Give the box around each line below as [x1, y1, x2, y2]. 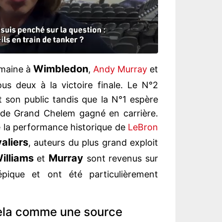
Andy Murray [93, 64, 147, 75]
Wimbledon [33, 63, 88, 75]
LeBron [128, 122, 158, 133]
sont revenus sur [83, 153, 159, 164]
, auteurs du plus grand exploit [28, 137, 159, 148]
